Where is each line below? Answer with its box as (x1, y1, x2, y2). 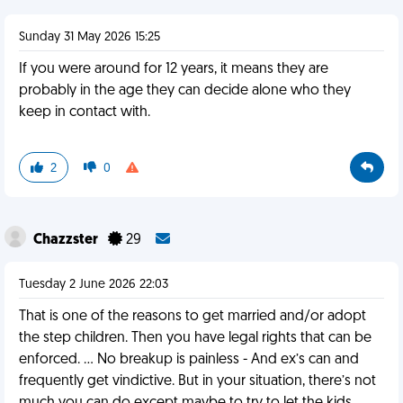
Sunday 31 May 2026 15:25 (19, 31, 160, 44)
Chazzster (33, 233, 101, 247)
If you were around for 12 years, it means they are (19, 62, 328, 76)
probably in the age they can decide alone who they (19, 84, 351, 98)
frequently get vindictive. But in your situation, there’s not (19, 374, 376, 389)
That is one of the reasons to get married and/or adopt (19, 309, 366, 324)
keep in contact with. (19, 105, 150, 120)
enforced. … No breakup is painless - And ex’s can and (19, 353, 359, 367)
